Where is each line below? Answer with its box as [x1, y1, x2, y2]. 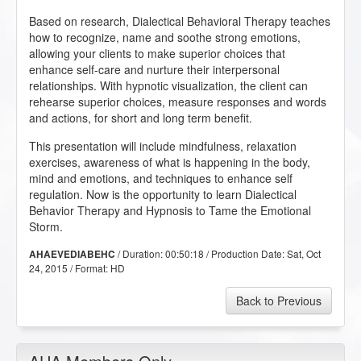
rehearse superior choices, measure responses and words [29, 93, 326, 110]
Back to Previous [236, 293, 322, 309]
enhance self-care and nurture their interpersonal [29, 61, 280, 78]
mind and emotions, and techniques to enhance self [29, 170, 293, 187]
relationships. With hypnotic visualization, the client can [29, 77, 308, 94]
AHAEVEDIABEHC [29, 247, 115, 262]
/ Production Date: [204, 247, 287, 261]
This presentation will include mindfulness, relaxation [29, 138, 297, 155]
